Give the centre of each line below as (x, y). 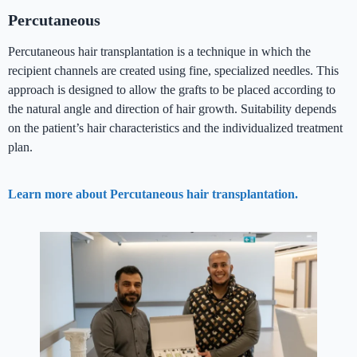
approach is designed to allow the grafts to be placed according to (172, 90)
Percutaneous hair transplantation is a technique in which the (159, 52)
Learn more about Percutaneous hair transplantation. (153, 194)
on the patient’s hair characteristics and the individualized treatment (175, 128)
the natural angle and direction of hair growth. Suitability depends (172, 109)
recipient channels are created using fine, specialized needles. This (173, 71)
